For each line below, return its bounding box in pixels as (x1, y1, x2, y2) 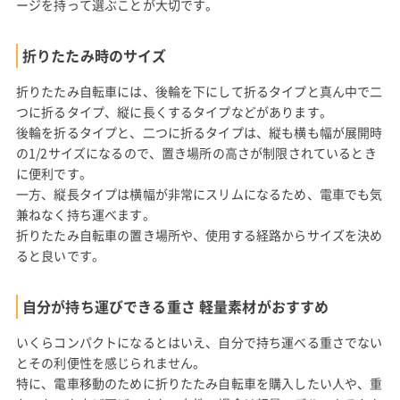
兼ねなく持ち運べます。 (15, 205, 155, 223)
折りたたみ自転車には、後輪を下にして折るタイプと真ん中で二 (15, 82, 383, 100)
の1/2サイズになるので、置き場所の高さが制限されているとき (15, 144, 377, 162)
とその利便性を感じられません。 (15, 354, 206, 371)
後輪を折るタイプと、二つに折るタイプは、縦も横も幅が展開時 (15, 123, 383, 141)
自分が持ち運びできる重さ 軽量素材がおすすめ (21, 296, 329, 317)
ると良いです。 (15, 246, 105, 264)
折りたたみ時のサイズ (21, 45, 167, 66)
